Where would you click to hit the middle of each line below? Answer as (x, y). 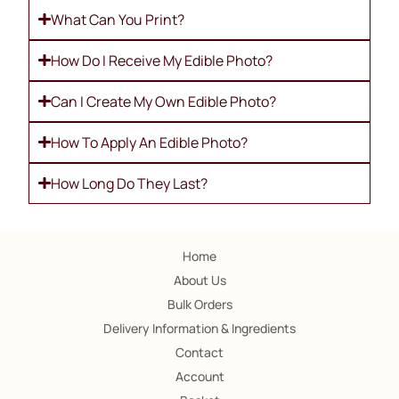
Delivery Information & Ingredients (199, 329)
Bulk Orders (199, 305)
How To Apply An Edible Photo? (149, 142)
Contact (199, 353)
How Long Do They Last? (129, 183)
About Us (199, 281)
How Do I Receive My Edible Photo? (161, 60)
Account (199, 377)
